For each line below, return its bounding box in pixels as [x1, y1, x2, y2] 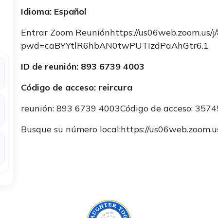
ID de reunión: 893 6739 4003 [21, 61, 145, 72]
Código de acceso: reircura [21, 82, 133, 93]
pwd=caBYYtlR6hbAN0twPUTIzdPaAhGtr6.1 [21, 40, 209, 51]
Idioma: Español [21, 6, 87, 17]
